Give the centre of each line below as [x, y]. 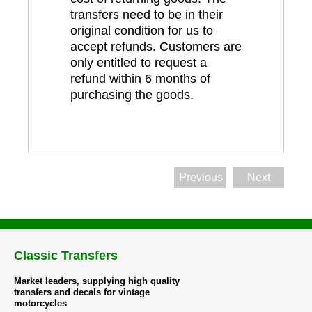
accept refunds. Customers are [156, 46]
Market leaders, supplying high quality [97, 281]
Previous [201, 178]
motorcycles [40, 304]
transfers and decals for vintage [82, 292]
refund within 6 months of [140, 78]
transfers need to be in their [147, 14]
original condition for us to [142, 30]
